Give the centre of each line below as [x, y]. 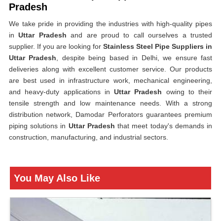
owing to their [189, 92]
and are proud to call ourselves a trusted [142, 35]
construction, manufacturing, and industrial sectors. [89, 137]
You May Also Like [57, 178]
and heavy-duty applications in [61, 92]
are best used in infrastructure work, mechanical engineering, [110, 80]
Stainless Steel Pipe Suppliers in [158, 46]
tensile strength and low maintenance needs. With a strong [110, 103]
